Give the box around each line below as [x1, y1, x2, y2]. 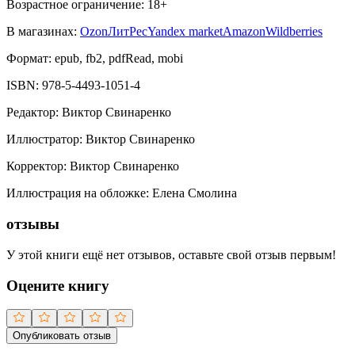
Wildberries [265, 25, 323, 39]
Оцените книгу [6, 277, 109, 294]
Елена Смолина [152, 186, 237, 200]
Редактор [6, 105, 55, 120]
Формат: [6, 52, 52, 66]
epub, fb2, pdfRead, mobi [55, 52, 183, 66]
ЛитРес [108, 25, 147, 39]
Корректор [6, 159, 63, 174]
